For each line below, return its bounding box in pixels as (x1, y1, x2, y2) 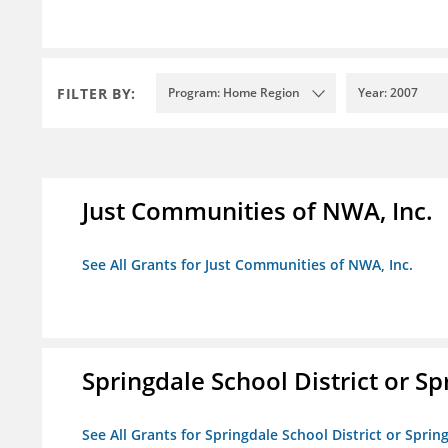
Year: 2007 (358, 84, 418, 102)
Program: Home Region (168, 84, 300, 102)
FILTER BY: (57, 83, 136, 103)
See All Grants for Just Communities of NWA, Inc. (82, 255, 413, 275)
